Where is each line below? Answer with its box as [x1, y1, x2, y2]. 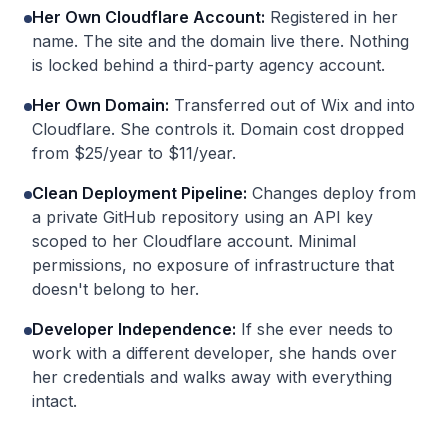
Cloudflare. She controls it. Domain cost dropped [32, 119, 404, 139]
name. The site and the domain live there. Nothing [32, 31, 409, 51]
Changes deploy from [252, 183, 416, 203]
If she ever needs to [241, 319, 393, 339]
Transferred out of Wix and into [174, 95, 415, 115]
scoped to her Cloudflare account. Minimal [32, 231, 356, 251]
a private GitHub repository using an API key [32, 207, 373, 227]
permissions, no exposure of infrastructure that [32, 255, 394, 275]
